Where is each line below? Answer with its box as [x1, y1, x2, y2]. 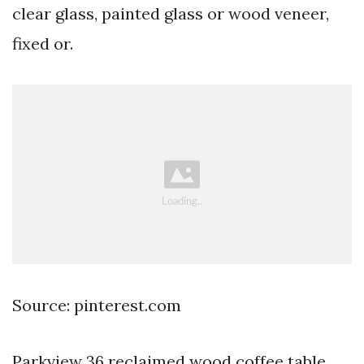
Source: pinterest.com [12, 294, 181, 315]
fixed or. [12, 32, 73, 54]
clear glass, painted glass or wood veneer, [12, 2, 329, 24]
